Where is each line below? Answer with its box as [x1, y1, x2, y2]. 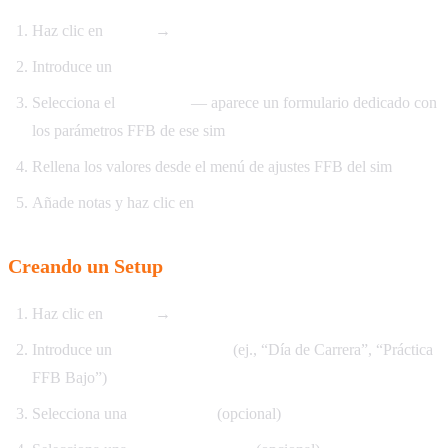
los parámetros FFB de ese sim [32, 122, 225, 140]
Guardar [198, 194, 258, 212]
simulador [119, 94, 187, 112]
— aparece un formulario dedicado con [187, 94, 437, 112]
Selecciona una [32, 405, 131, 423]
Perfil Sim [175, 22, 242, 40]
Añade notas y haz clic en [32, 194, 198, 212]
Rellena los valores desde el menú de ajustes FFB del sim [32, 158, 392, 176]
